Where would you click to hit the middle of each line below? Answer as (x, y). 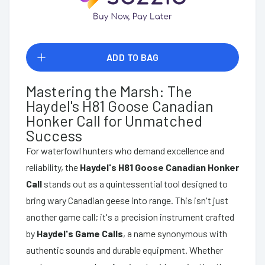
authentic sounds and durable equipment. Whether (125, 250)
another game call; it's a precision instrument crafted (130, 216)
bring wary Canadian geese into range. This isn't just (127, 200)
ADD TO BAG (132, 57)
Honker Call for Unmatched (114, 120)
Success (54, 135)
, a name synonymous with (175, 233)
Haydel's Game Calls (80, 233)
